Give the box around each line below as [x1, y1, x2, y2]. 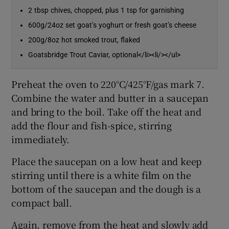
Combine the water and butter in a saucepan [11, 90, 209, 104]
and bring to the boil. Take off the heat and [11, 104, 201, 118]
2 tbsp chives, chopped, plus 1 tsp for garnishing [28, 6, 185, 14]
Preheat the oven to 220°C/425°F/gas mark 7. [11, 77, 204, 90]
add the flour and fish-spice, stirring [11, 118, 172, 132]
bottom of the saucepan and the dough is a [11, 181, 201, 195]
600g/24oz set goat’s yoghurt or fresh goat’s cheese [28, 21, 197, 29]
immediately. [11, 132, 70, 146]
